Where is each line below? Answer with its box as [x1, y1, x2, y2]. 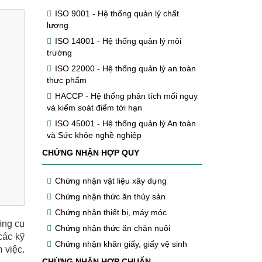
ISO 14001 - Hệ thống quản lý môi [54, 36, 181, 46]
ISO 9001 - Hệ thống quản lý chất [54, 8, 179, 18]
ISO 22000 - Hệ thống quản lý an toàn [54, 63, 196, 73]
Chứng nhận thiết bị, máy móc [54, 208, 167, 218]
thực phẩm [46, 75, 87, 85]
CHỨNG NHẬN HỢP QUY [42, 147, 139, 157]
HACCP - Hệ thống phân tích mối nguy [54, 91, 198, 101]
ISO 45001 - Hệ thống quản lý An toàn [54, 118, 196, 128]
